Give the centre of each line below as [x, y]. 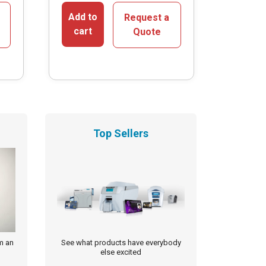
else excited [121, 252]
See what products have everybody [121, 243]
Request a [147, 18]
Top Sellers [121, 134]
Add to [83, 17]
